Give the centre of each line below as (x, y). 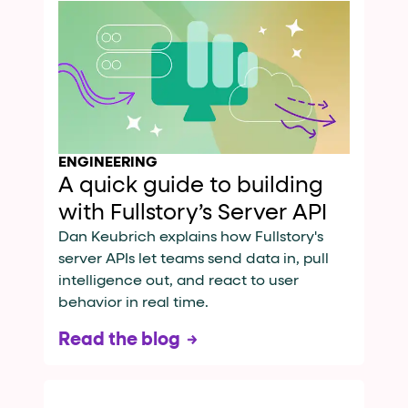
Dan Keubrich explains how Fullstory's (191, 237)
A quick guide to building (191, 185)
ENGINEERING (108, 163)
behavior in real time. (133, 303)
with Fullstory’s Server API (193, 213)
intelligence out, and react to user (178, 281)
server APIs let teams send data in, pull (194, 259)
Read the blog (119, 339)
